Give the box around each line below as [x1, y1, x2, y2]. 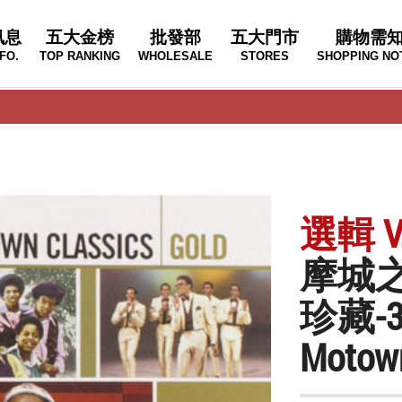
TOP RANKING [39, 50, 120, 63]
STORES [240, 50, 289, 63]
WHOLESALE [138, 50, 213, 63]
